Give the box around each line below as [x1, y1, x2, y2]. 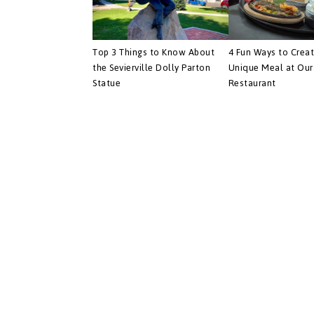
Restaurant [228, 74, 276, 93]
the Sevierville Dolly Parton [93, 58, 210, 76]
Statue [93, 74, 121, 92]
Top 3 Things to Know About [93, 43, 214, 61]
